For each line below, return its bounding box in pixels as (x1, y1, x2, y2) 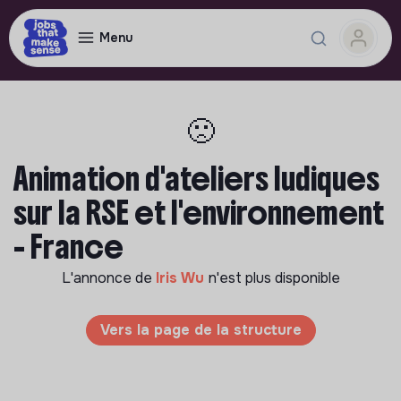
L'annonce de (61, 269, 156, 287)
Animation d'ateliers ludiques (13, 158, 380, 200)
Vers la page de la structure (99, 320, 302, 339)
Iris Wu (155, 269, 209, 287)
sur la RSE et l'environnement (13, 192, 384, 234)
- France (13, 226, 124, 268)
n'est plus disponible (208, 269, 340, 287)
